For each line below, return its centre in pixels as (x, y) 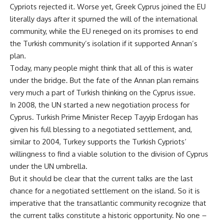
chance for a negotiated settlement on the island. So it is (105, 191)
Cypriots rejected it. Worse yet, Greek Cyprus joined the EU (108, 7)
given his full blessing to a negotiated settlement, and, (101, 129)
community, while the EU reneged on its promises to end (104, 31)
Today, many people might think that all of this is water (101, 68)
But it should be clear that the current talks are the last (101, 179)
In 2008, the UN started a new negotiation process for (100, 105)
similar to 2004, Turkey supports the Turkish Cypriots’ (98, 142)
